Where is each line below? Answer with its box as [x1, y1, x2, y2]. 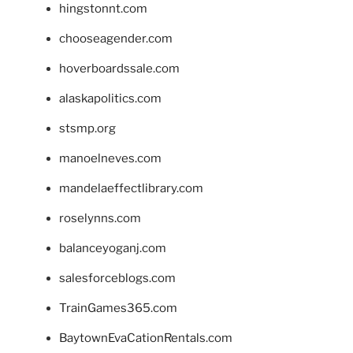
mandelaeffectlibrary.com [59, 180, 203, 195]
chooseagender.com [59, 31, 173, 46]
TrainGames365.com [59, 300, 177, 315]
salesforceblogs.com [59, 270, 176, 285]
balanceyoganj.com [59, 240, 166, 255]
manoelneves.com [59, 150, 162, 165]
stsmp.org [59, 121, 116, 136]
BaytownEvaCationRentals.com [59, 330, 232, 345]
